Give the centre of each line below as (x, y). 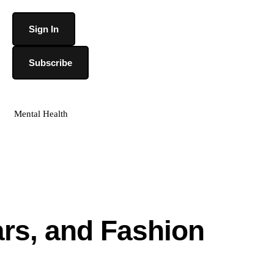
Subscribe (50, 63)
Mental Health (41, 114)
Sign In (43, 29)
